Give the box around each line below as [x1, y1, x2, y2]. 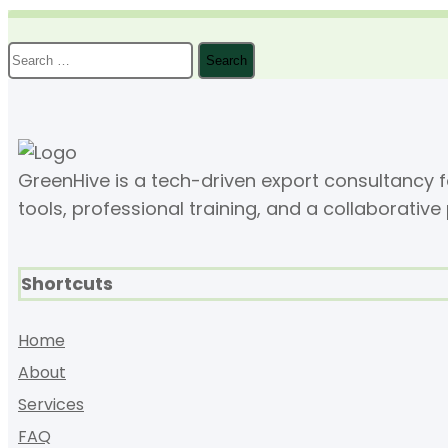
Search [7, 42, 70, 68]
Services [18, 392, 84, 416]
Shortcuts [21, 271, 113, 297]
